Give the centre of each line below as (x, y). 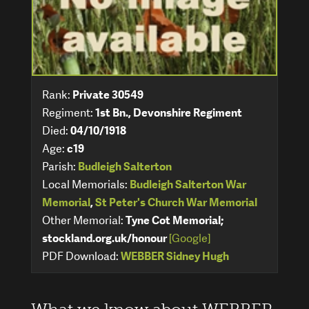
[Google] (190, 238)
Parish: (60, 166)
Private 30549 (108, 94)
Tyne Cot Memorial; (175, 220)
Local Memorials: (86, 184)
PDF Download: (81, 256)
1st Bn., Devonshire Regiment (169, 112)
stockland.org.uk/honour (104, 238)
